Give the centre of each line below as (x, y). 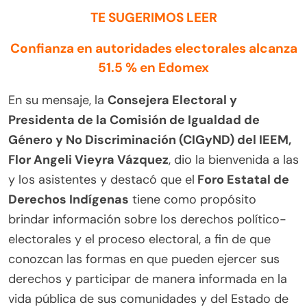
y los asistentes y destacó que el (101, 180)
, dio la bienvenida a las (234, 160)
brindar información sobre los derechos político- (147, 220)
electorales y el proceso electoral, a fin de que (139, 240)
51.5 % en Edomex (153, 68)
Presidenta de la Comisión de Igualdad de (134, 120)
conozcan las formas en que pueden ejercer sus (144, 259)
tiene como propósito (193, 200)
